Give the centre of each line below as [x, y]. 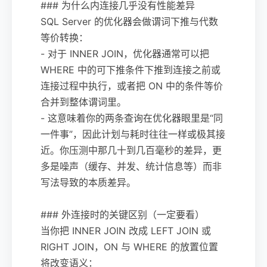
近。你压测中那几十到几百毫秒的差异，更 [131, 150]
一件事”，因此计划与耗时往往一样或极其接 [133, 134]
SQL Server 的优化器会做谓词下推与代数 [129, 21]
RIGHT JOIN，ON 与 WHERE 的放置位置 [129, 246]
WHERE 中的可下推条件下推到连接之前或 [131, 69]
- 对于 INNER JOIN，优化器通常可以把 [125, 53]
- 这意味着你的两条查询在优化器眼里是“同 [132, 118]
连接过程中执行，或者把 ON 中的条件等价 [132, 86]
